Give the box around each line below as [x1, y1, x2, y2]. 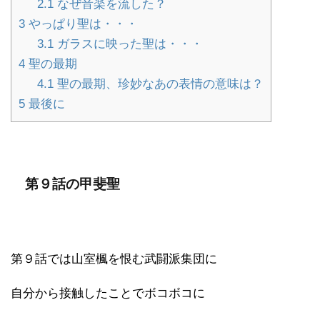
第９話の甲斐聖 [25, 176, 120, 191]
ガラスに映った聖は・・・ [53, 36, 203, 51]
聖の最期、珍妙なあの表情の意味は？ [53, 76, 264, 91]
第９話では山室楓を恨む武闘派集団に [11, 251, 217, 266]
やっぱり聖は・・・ [25, 16, 138, 31]
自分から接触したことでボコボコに [11, 286, 205, 300]
